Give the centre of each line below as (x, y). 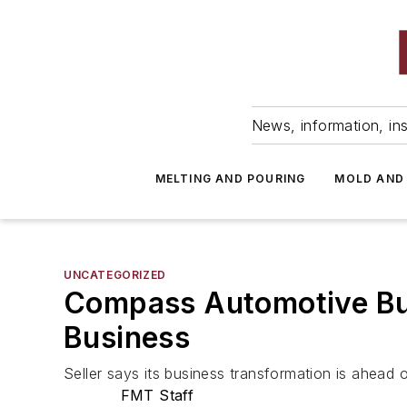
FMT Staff (157, 395)
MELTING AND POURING (230, 179)
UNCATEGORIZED (115, 275)
